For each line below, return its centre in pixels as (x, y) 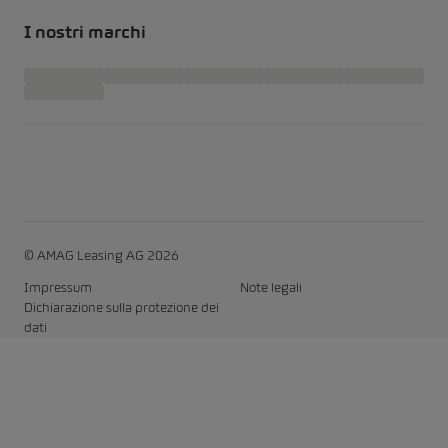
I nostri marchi (85, 32)
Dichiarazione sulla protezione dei (121, 307)
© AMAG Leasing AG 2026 (101, 255)
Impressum (58, 287)
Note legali (271, 287)
